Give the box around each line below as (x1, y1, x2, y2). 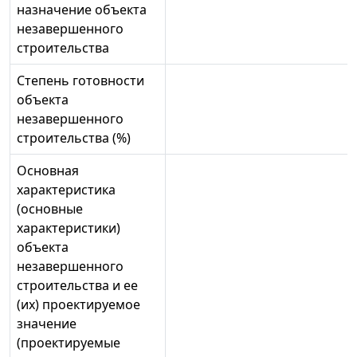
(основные (17, 200, 83, 218)
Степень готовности (17, 72, 144, 90)
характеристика (17, 181, 116, 199)
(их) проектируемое (17, 296, 140, 314)
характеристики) (17, 219, 120, 237)
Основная (17, 162, 79, 180)
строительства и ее (17, 277, 138, 295)
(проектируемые (17, 334, 120, 352)
